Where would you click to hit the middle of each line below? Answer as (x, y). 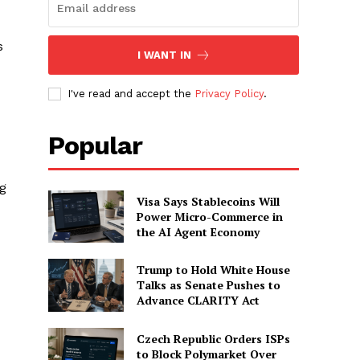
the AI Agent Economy (198, 231)
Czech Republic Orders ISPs (213, 338)
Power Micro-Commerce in (209, 216)
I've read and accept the (131, 93)
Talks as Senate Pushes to (208, 285)
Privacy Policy (229, 93)
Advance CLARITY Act (198, 301)
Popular (96, 145)
